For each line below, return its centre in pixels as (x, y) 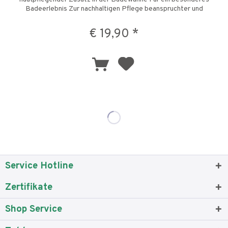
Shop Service (34, 209)
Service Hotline (39, 166)
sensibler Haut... (114, 18)
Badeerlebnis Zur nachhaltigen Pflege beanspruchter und (114, 9)
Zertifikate (29, 187)
